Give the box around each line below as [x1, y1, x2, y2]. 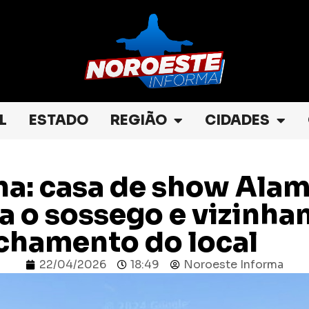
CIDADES [205, 111, 270, 129]
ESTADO [29, 111, 88, 129]
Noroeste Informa [183, 257, 283, 272]
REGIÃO [110, 111, 167, 129]
